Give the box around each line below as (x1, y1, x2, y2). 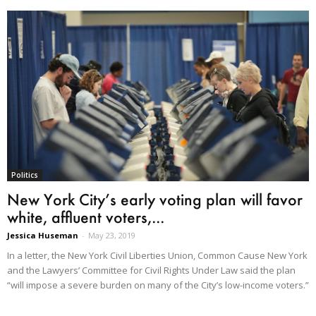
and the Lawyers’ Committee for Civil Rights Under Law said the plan (7, 264, 296, 277)
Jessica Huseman (7, 230, 78, 241)
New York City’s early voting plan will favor (7, 190, 303, 209)
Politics (11, 170, 38, 181)
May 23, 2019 (88, 230, 135, 241)
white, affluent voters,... (7, 207, 164, 227)
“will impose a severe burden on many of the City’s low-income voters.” (7, 279, 309, 292)
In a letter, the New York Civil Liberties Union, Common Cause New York (7, 249, 308, 262)
